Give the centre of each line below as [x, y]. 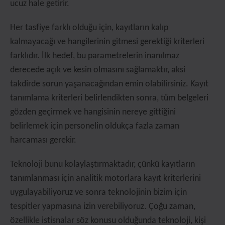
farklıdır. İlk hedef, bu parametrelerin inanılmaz [95, 56]
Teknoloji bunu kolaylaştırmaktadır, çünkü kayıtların [102, 164]
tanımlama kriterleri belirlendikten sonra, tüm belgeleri [109, 98]
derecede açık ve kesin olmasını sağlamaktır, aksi [98, 70]
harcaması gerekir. [43, 140]
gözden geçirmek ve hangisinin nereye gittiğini [93, 112]
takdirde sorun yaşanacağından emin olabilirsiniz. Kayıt [109, 84]
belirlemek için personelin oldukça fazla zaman [95, 126]
